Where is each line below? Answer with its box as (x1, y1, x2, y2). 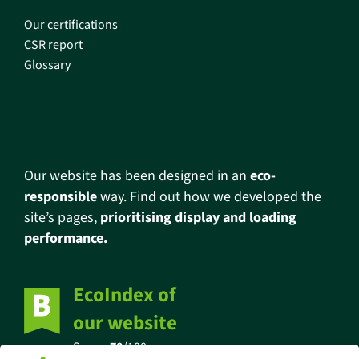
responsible (24, 187, 97, 208)
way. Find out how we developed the (97, 187, 321, 208)
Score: (73, 338, 110, 357)
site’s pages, (24, 208, 100, 228)
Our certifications (24, 16, 118, 34)
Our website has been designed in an (24, 166, 250, 187)
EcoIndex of (73, 280, 176, 310)
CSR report (24, 36, 83, 54)
